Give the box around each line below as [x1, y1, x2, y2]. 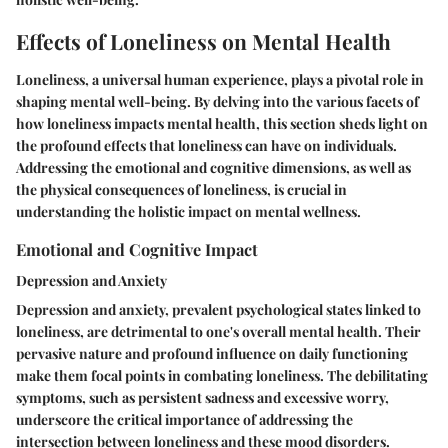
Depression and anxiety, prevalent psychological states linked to [16, 300, 421, 320]
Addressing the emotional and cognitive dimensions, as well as [16, 157, 411, 177]
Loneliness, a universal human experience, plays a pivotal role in [16, 69, 424, 89]
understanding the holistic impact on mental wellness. [16, 201, 361, 221]
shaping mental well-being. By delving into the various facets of [16, 91, 419, 111]
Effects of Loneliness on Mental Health [16, 27, 391, 56]
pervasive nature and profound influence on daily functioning [16, 344, 408, 364]
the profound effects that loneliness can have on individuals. [16, 135, 397, 155]
